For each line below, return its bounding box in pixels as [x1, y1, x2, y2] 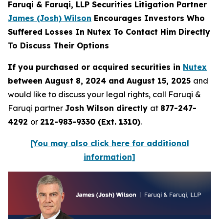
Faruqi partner [8, 103, 65, 113]
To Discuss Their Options [8, 41, 109, 50]
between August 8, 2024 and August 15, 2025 [8, 76, 193, 86]
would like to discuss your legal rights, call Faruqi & [8, 89, 201, 99]
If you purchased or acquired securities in [8, 62, 183, 72]
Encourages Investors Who [91, 13, 205, 23]
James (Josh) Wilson [8, 13, 91, 23]
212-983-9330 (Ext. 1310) [40, 117, 140, 127]
